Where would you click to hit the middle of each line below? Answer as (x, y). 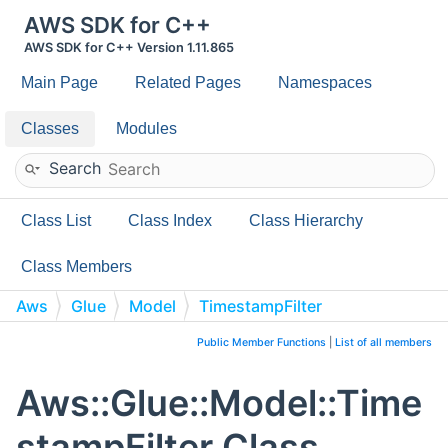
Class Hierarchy (306, 220)
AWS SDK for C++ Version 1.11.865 (129, 47)
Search (75, 167)
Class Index (170, 220)
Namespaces (325, 82)
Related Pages (188, 82)
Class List (56, 220)
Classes (50, 128)
